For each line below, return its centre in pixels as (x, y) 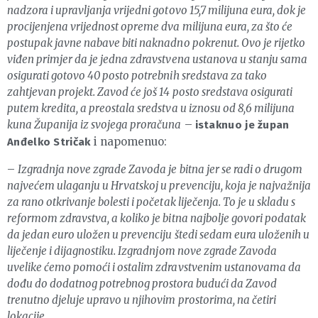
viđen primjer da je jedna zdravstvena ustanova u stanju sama (157, 60)
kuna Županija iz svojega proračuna (94, 125)
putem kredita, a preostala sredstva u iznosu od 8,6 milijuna (151, 109)
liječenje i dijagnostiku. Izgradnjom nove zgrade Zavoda (142, 251)
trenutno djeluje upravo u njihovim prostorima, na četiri (142, 300)
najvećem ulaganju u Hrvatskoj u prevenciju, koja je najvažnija (159, 186)
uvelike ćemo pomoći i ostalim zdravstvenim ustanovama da (154, 268)
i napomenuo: (128, 142)
